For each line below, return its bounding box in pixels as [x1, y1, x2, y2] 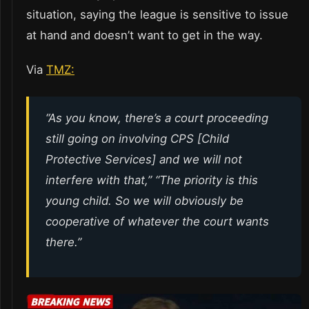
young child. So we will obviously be [46, 194, 243, 208]
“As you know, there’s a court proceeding [46, 111, 268, 126]
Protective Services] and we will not [46, 152, 242, 167]
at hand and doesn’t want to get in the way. [26, 28, 263, 43]
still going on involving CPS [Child [46, 132, 229, 146]
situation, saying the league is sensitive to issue [26, 8, 288, 22]
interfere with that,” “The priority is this [46, 173, 258, 188]
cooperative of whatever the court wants [46, 215, 269, 229]
